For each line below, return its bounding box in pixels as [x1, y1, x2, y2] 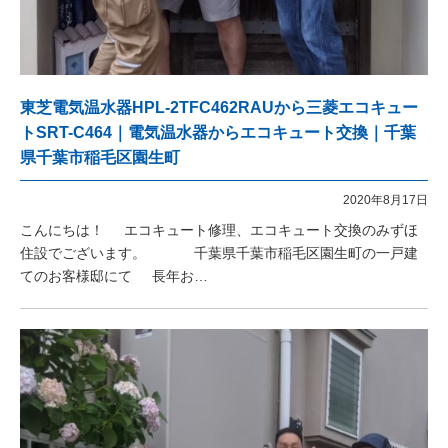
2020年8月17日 [343, 194, 428, 206]
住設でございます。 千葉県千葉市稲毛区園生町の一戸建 [20, 245, 418, 261]
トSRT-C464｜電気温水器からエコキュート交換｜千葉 [20, 124, 416, 141]
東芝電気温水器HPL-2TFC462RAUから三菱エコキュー [20, 99, 418, 116]
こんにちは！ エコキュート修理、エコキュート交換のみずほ [20, 222, 418, 238]
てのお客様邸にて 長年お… [20, 268, 208, 284]
